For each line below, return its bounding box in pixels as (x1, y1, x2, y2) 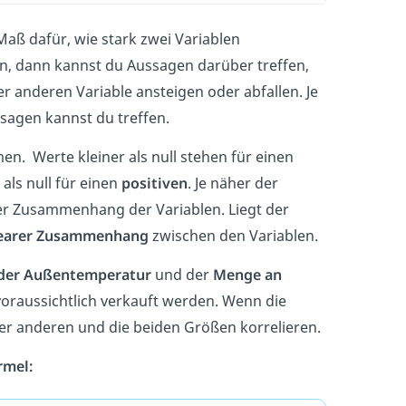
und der (151, 265, 213, 285)
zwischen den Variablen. (149, 226, 318, 246)
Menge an (213, 265, 282, 285)
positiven (121, 173, 188, 194)
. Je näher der (188, 173, 278, 194)
